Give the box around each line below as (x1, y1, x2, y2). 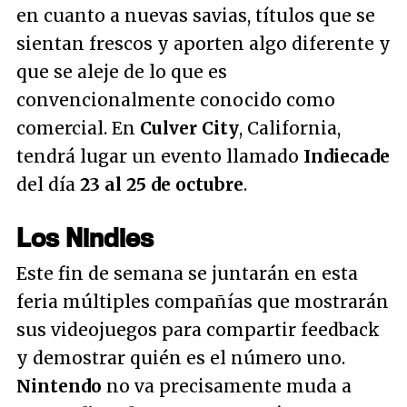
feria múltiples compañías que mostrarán (16, 291, 389, 313)
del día (16, 174, 80, 195)
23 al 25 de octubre (80, 174, 243, 195)
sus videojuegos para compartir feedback (16, 319, 380, 341)
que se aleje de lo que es (16, 61, 227, 83)
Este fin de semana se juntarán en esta (16, 263, 358, 284)
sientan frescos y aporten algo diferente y (16, 33, 391, 55)
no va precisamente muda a (102, 375, 352, 397)
